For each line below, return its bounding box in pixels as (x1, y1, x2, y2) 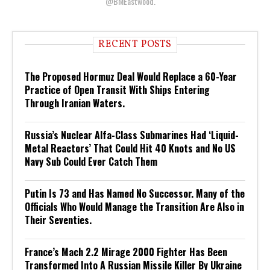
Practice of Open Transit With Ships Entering (25, 82, 210, 97)
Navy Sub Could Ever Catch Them (25, 154, 157, 169)
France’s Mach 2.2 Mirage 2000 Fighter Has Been (25, 244, 227, 259)
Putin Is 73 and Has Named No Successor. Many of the (25, 186, 245, 201)
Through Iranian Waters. (25, 95, 125, 110)
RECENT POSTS (98, 37, 172, 51)
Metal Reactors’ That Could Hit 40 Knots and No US (25, 140, 236, 155)
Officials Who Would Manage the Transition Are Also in (25, 199, 244, 214)
